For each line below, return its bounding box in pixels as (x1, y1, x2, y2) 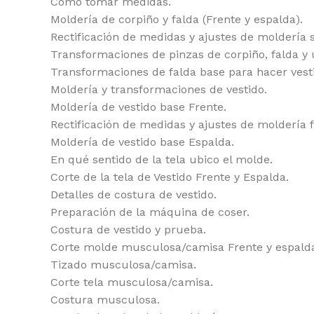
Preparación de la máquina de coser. (50, 205, 250, 219)
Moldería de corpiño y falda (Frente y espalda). (50, 13, 303, 26)
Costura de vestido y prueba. (50, 223, 206, 236)
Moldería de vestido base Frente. (50, 100, 226, 114)
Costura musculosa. (50, 293, 160, 306)
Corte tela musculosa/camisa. (50, 275, 213, 289)
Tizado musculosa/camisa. (50, 258, 196, 271)
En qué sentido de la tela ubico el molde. (50, 153, 273, 166)
